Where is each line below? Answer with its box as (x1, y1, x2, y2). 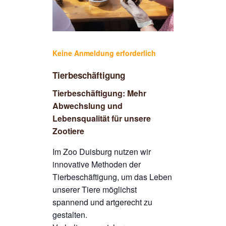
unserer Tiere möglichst (52, 184, 137, 196)
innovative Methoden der (52, 158, 141, 171)
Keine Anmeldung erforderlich (52, 47, 156, 58)
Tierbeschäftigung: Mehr (52, 87, 146, 99)
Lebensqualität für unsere (52, 112, 151, 125)
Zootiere (52, 125, 84, 137)
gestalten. (52, 209, 87, 221)
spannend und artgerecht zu (52, 196, 152, 208)
